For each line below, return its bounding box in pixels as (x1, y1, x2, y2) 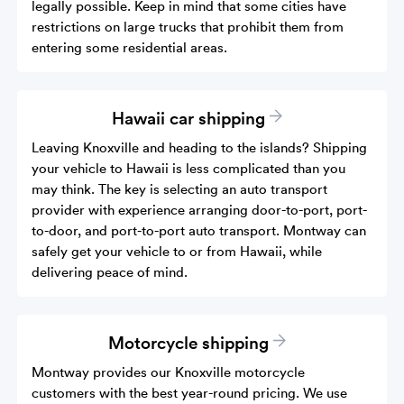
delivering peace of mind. (32, 262, 188, 280)
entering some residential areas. (32, 37, 228, 56)
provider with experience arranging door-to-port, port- (32, 199, 368, 218)
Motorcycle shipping (108, 329, 269, 353)
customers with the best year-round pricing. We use (32, 382, 348, 401)
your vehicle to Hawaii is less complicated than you (32, 158, 346, 177)
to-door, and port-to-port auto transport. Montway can (32, 220, 367, 239)
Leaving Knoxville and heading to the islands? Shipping (32, 137, 368, 156)
